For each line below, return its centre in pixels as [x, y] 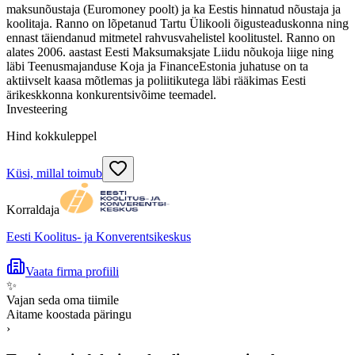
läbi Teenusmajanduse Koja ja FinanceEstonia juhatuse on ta [157, 66]
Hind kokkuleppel [52, 136]
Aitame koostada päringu [69, 314]
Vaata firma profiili [72, 271]
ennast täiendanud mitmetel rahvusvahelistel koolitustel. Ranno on [171, 37]
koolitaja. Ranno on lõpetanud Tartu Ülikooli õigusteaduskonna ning [177, 23]
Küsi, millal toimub [54, 173]
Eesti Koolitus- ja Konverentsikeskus [99, 236]
